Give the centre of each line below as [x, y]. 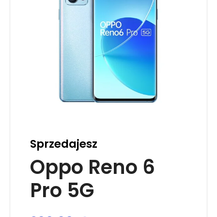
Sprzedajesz [63, 144]
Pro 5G [62, 190]
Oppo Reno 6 [92, 167]
